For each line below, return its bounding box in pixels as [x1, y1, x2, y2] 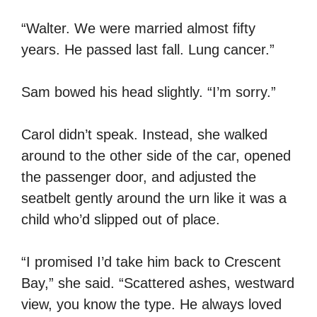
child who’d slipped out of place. [21, 211, 220, 227]
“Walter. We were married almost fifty [21, 20, 255, 36]
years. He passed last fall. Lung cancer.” [21, 41, 275, 57]
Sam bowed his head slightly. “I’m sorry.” [21, 83, 276, 100]
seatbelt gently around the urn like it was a [21, 190, 287, 206]
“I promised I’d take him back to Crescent [21, 253, 281, 270]
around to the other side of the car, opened [21, 147, 291, 163]
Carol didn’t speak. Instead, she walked [21, 126, 267, 142]
